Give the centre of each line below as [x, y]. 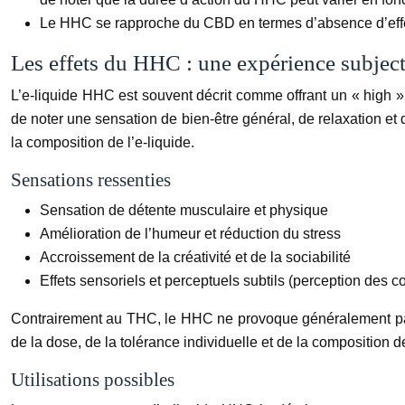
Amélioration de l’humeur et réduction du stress [190, 233]
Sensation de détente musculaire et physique [184, 210]
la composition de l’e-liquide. [103, 142]
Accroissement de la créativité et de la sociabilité [195, 257]
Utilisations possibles [93, 379]
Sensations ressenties [91, 179]
